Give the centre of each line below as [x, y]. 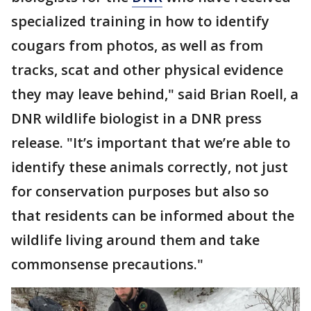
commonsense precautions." [107, 264]
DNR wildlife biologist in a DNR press [136, 118]
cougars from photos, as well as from [137, 45]
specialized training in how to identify [140, 21]
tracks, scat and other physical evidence [147, 69]
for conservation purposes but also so [140, 191]
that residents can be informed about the [153, 215]
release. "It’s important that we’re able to [151, 142]
